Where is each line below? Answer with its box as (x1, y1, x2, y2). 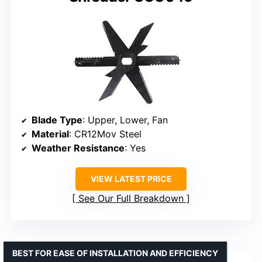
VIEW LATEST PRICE (90, 173, 172, 184)
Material (32, 127, 69, 140)
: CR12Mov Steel (69, 127, 142, 140)
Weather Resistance (32, 142, 125, 154)
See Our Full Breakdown (78, 192, 184, 204)
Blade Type (32, 113, 82, 126)
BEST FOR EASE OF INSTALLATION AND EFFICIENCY (12, 247, 218, 258)
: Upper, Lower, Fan (82, 113, 168, 126)
